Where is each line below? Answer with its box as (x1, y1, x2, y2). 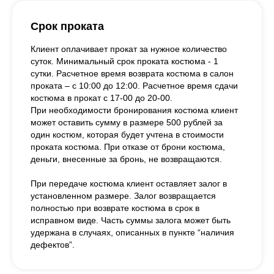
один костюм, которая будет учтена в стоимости (31, 129, 224, 139)
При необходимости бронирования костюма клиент (31, 105, 238, 115)
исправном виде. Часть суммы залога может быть (31, 215, 231, 225)
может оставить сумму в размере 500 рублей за (31, 117, 223, 127)
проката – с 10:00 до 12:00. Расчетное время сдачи (31, 80, 238, 91)
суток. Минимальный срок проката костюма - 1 (31, 56, 218, 66)
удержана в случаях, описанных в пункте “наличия (31, 227, 234, 237)
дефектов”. (31, 239, 75, 250)
